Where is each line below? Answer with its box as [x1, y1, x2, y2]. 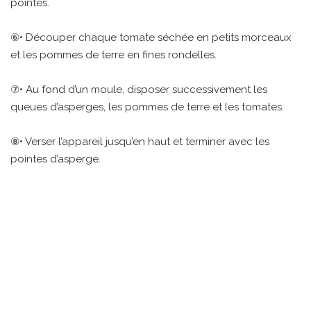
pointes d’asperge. [10, 152, 101, 165]
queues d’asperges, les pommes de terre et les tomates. [10, 100, 284, 113]
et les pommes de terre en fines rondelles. [10, 48, 217, 61]
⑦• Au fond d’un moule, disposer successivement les [10, 83, 267, 96]
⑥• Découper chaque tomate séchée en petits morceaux [10, 31, 292, 44]
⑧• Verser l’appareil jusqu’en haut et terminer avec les [10, 135, 269, 148]
